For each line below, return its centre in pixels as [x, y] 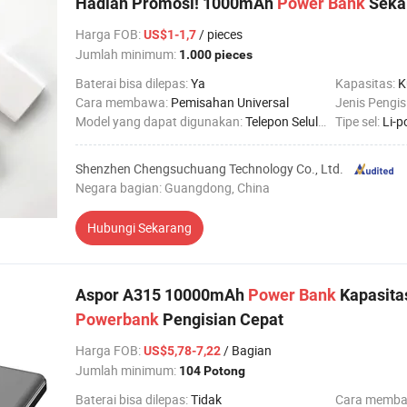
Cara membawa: [123, 102]
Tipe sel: [359, 121]
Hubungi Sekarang [139, 228]
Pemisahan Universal [230, 102]
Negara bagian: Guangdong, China [173, 188]
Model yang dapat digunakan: [160, 121]
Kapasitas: [367, 83]
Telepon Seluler [282, 121]
